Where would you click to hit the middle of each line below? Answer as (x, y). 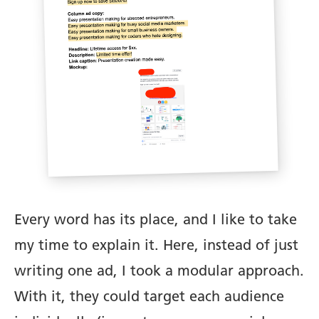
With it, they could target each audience (149, 297)
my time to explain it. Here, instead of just (156, 246)
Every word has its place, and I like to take (156, 220)
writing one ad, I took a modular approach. (159, 272)
